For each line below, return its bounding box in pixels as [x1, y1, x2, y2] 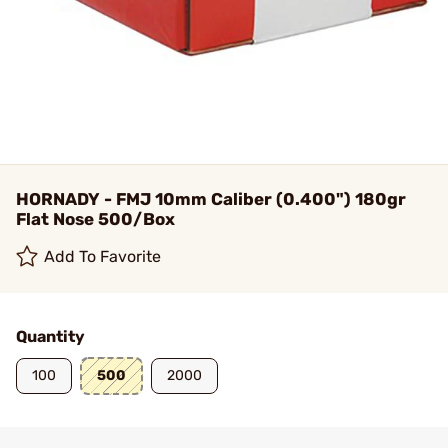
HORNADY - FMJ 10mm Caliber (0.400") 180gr [16, 189, 406, 209]
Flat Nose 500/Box [16, 209, 175, 229]
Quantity [16, 327, 85, 346]
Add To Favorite [44, 247, 162, 266]
